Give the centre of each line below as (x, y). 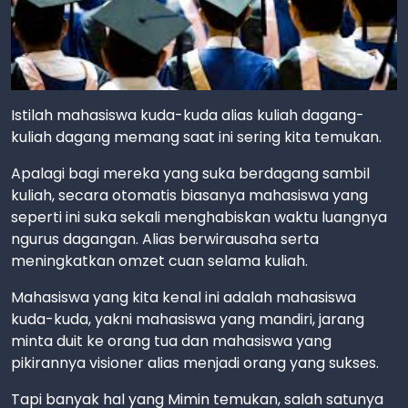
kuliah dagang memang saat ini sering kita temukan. (196, 137)
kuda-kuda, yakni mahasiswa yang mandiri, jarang (188, 319)
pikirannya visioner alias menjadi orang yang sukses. (195, 362)
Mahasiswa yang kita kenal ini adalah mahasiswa (184, 297)
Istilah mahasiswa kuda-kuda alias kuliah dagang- (188, 115)
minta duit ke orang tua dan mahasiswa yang (171, 341)
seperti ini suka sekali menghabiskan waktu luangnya (199, 217)
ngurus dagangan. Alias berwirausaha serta (165, 239)
